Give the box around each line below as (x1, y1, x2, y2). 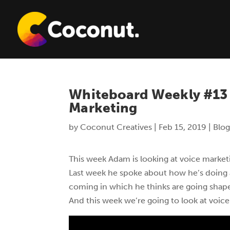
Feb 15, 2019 (159, 122, 207, 132)
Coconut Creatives (80, 122, 152, 132)
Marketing (69, 100, 138, 116)
